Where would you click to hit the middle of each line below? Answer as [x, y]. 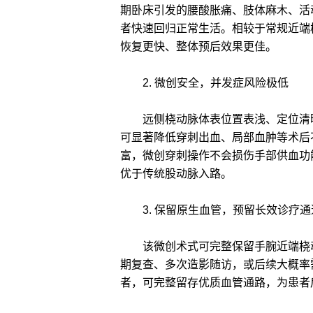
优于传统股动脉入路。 [176, 174]
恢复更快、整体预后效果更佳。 [198, 46]
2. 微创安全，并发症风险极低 [204, 83]
